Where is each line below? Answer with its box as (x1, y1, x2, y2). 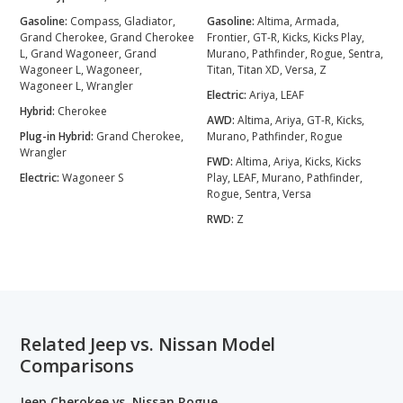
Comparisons (20, 354, 134, 378)
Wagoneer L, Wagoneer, (20, 62, 142, 77)
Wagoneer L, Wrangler (20, 78, 133, 94)
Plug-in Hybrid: (20, 129, 96, 144)
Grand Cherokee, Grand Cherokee (20, 30, 194, 45)
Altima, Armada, (257, 13, 339, 29)
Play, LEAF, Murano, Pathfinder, (207, 170, 363, 185)
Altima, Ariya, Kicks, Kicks (236, 154, 361, 169)
